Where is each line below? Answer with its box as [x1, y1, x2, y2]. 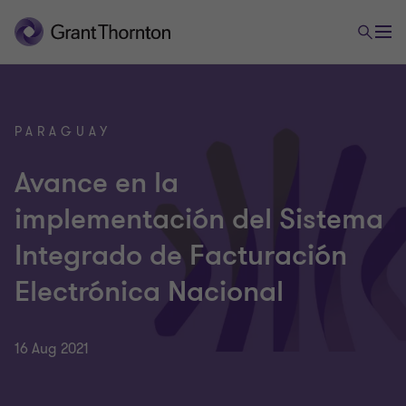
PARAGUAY [14, 123, 111, 140]
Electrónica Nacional [14, 273, 284, 311]
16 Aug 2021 [14, 339, 89, 359]
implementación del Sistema [14, 200, 383, 238]
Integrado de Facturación [14, 237, 347, 275]
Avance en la [14, 164, 179, 202]
